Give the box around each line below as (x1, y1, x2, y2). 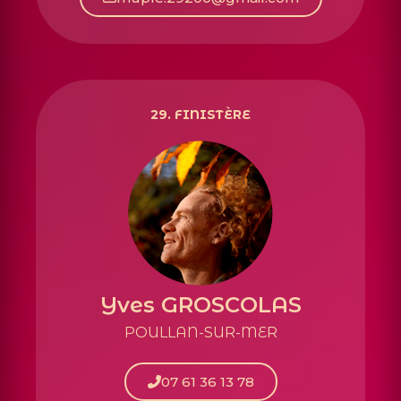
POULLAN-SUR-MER (124, 323, 277, 341)
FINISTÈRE (175, 106, 251, 123)
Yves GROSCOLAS (99, 291, 302, 318)
